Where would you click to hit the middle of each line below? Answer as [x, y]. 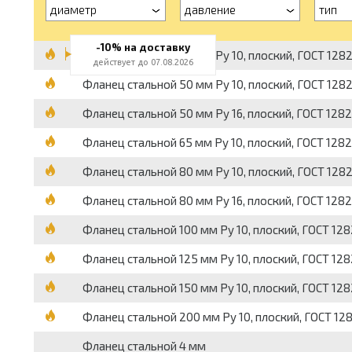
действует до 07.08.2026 [143, 62]
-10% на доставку [143, 47]
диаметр [73, 9]
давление [210, 9]
